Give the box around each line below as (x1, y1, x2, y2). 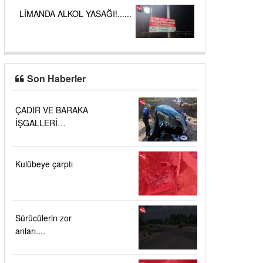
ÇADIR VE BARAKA (15, 104, 88, 116)
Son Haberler (27, 72, 86, 85)
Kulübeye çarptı (15, 158, 73, 170)
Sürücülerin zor (15, 212, 72, 224)
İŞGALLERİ (15, 117, 58, 129)
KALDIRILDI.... (15, 130, 69, 141)
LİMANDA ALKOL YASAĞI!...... (19, 8, 131, 19)
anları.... (15, 225, 45, 237)
